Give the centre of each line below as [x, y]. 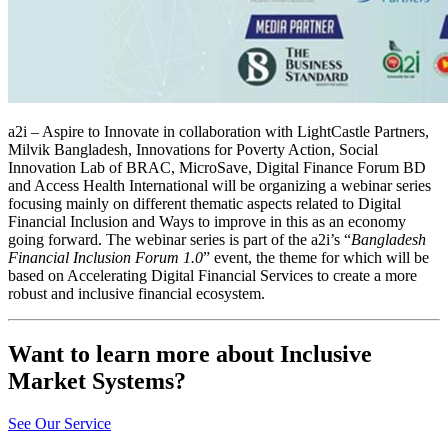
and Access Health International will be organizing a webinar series [219, 186]
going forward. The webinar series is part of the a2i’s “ [179, 240]
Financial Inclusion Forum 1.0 [105, 258]
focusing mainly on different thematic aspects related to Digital [204, 204]
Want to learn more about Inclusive [190, 353]
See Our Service [59, 423]
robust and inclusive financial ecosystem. [136, 294]
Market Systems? [97, 380]
